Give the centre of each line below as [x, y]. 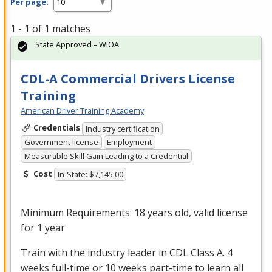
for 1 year [43, 228]
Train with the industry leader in [95, 253]
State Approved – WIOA [77, 44]
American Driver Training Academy [82, 110]
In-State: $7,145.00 [90, 175]
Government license [61, 142]
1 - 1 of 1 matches [50, 29]
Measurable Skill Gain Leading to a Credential [106, 156]
